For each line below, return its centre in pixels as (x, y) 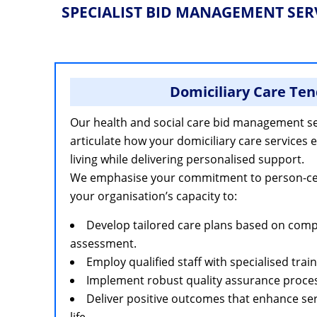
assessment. (103, 243)
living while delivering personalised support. (187, 159)
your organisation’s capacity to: (154, 196)
